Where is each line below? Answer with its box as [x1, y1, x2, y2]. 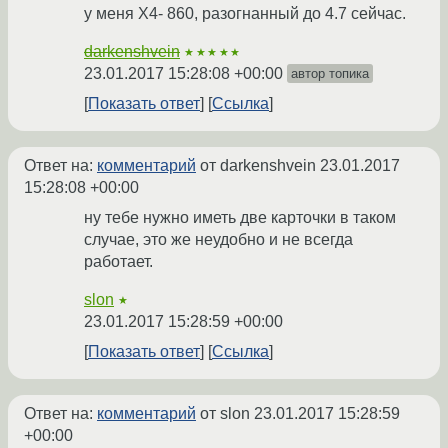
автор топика [291, 66, 369, 82]
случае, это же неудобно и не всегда [84, 231, 353, 249]
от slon [196, 405, 254, 423]
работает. [84, 253, 153, 271]
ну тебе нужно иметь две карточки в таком [84, 209, 396, 227]
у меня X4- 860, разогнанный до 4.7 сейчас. [84, 5, 406, 23]
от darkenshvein [196, 157, 320, 175]
